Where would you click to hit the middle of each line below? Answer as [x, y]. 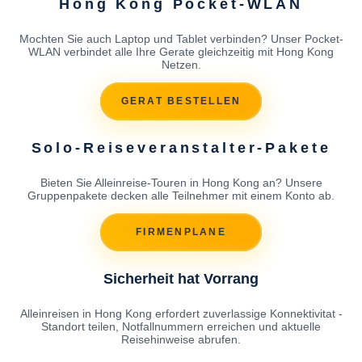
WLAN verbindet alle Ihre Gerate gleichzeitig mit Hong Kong [181, 51]
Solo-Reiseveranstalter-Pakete [181, 147]
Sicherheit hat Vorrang [181, 278]
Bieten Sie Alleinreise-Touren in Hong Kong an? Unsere [181, 182]
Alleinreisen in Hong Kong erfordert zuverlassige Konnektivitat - [181, 313]
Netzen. [181, 64]
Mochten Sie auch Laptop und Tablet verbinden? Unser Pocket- [181, 38]
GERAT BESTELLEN [181, 101]
